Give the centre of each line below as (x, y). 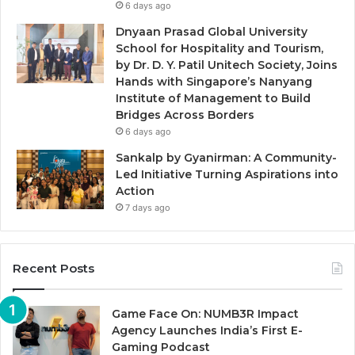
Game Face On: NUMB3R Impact (205, 313)
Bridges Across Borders (185, 115)
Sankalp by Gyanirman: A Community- (226, 157)
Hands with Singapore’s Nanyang (214, 81)
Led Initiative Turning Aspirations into (227, 174)
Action (135, 191)
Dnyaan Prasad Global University (212, 31)
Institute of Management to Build (213, 98)
